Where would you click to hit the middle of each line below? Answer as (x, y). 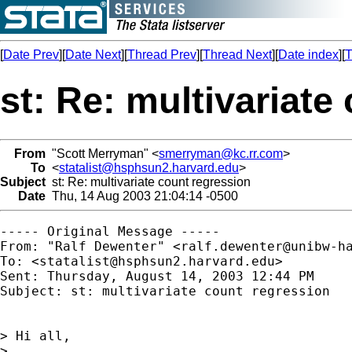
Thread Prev (162, 55)
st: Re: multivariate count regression (148, 181)
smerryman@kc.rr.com (221, 153)
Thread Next (237, 55)
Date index (308, 55)
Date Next (93, 55)
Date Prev (31, 55)
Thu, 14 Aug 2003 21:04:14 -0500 (142, 196)
